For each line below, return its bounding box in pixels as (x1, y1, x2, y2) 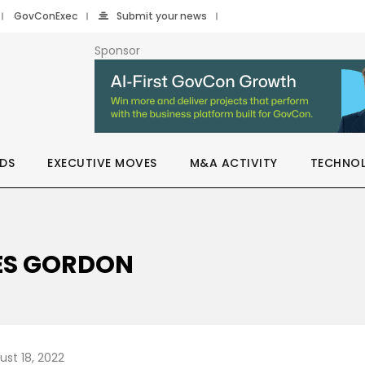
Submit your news (117, 9, 207, 23)
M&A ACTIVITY (189, 155, 278, 171)
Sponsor (95, 42, 140, 59)
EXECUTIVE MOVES (47, 155, 157, 171)
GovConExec (14, 9, 77, 23)
